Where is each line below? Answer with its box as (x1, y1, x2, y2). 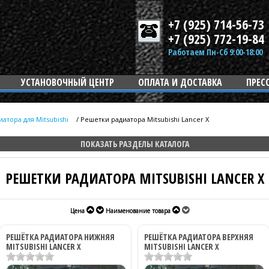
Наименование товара (106, 207, 171, 215)
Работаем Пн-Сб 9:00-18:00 (168, 46, 262, 58)
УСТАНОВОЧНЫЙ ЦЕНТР (21, 76, 114, 89)
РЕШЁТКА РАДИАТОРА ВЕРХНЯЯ (144, 231, 253, 243)
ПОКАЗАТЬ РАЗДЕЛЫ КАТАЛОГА (80, 138, 189, 150)
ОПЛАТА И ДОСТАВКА (138, 76, 222, 89)
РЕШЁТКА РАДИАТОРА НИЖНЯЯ (6, 231, 115, 243)
